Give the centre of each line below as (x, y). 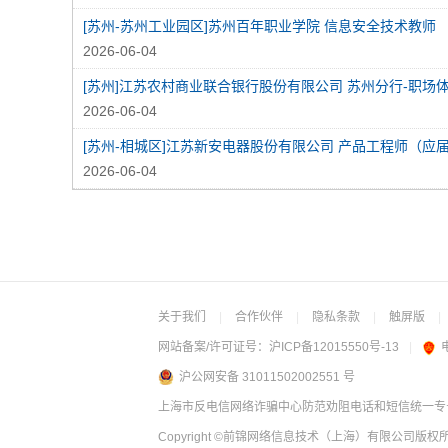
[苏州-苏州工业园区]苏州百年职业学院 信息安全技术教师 (259, 26)
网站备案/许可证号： (213, 347)
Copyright (186, 437)
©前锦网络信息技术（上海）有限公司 (314, 437)
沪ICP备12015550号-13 (334, 347)
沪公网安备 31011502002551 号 (267, 377)
